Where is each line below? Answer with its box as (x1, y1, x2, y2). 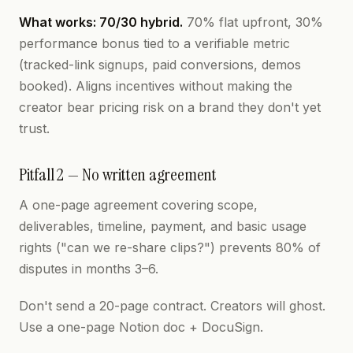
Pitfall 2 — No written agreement (19, 163, 217, 186)
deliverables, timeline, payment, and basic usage (19, 218, 307, 234)
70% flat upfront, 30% (183, 14, 323, 30)
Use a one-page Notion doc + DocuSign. (19, 319, 263, 335)
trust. (19, 121, 50, 136)
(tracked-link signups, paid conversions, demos (19, 57, 301, 72)
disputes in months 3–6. (19, 261, 158, 277)
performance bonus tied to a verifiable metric (19, 35, 290, 51)
